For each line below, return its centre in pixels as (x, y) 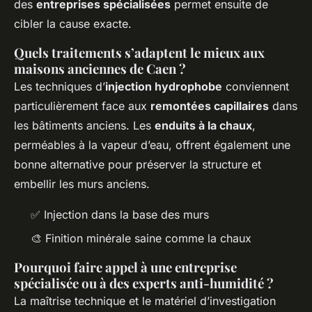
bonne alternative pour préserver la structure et (138, 165)
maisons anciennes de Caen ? (100, 69)
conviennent (256, 87)
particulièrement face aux (82, 106)
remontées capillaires (210, 106)
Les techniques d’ (60, 87)
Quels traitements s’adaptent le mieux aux (139, 53)
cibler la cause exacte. (73, 24)
